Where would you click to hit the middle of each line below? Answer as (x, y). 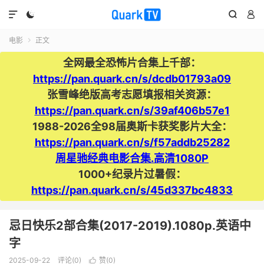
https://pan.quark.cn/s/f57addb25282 (132, 142)
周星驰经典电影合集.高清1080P (132, 158)
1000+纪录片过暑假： (132, 174)
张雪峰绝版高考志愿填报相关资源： (132, 95)
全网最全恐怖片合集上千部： (132, 63)
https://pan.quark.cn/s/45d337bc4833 (132, 190)
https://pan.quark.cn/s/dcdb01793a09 (132, 79)
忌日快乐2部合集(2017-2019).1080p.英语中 (130, 226)
